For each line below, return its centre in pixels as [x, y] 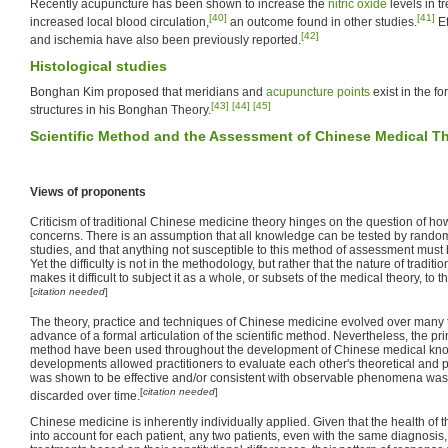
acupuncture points [318, 91]
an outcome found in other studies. [322, 21]
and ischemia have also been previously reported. [165, 39]
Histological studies [98, 65]
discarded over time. [85, 395]
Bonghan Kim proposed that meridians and [148, 91]
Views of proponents [88, 191]
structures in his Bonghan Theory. [120, 109]
